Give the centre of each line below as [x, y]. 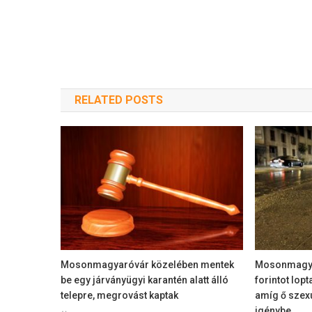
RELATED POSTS [119, 100]
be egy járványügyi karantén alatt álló [145, 280]
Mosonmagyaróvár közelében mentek [148, 265]
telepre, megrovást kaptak [120, 296]
